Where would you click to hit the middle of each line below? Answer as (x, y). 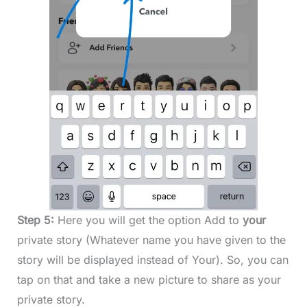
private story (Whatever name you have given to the (151, 240)
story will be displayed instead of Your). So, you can (152, 260)
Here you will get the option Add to (150, 220)
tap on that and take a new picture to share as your (149, 280)
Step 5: (37, 220)
